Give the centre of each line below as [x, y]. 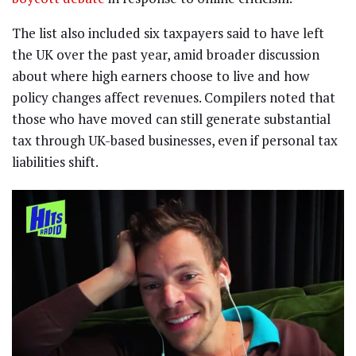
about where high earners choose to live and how [161, 76]
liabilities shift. [55, 162]
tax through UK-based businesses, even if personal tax [175, 141]
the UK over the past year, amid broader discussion [166, 55]
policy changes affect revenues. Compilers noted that [174, 98]
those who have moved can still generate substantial [171, 119]
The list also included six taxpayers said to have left [168, 33]
